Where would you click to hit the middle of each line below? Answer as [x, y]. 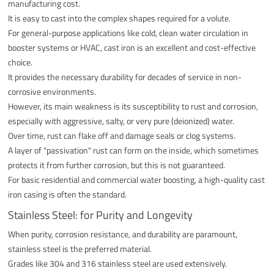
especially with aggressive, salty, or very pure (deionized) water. [121, 120]
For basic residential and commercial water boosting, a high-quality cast [137, 179]
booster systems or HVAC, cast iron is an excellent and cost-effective [132, 47]
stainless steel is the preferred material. [80, 248]
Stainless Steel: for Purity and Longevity [101, 215]
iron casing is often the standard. [68, 194]
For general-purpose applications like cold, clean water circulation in [128, 32]
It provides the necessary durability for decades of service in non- [125, 76]
